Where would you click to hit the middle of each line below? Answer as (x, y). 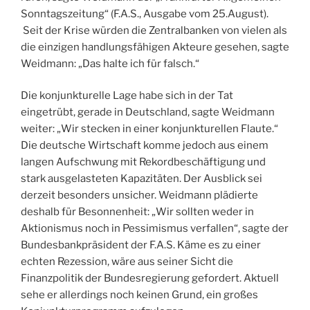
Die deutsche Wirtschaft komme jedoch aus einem (145, 146)
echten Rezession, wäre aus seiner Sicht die (127, 262)
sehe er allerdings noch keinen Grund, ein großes (139, 295)
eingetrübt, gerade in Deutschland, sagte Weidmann (148, 112)
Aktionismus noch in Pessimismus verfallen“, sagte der (155, 229)
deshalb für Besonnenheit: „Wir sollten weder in (137, 212)
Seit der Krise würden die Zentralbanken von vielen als (154, 30)
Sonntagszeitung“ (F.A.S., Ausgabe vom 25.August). (145, 13)
